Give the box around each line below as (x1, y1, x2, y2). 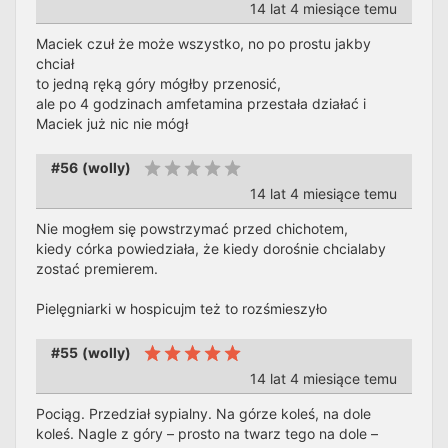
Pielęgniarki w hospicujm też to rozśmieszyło (36, 300, 327, 317)
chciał (36, 55, 74, 72)
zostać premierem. (36, 260, 158, 277)
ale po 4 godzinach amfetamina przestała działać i (36, 95, 366, 112)
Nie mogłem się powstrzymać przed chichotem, (36, 220, 348, 237)
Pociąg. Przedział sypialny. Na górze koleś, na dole (36, 405, 371, 422)
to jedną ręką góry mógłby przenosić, (36, 75, 281, 92)
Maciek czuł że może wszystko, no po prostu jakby (36, 35, 371, 52)
